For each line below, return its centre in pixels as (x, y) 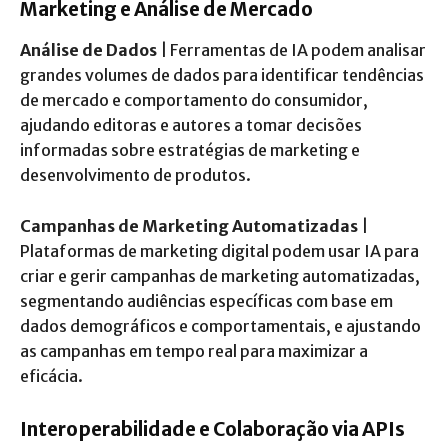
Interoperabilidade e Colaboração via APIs (212, 428)
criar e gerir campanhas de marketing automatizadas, (220, 275)
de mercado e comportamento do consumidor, (194, 99)
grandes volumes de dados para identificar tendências (222, 74)
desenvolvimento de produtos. (135, 174)
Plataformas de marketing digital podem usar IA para (219, 250)
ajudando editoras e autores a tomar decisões (191, 124)
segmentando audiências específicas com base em (206, 300)
